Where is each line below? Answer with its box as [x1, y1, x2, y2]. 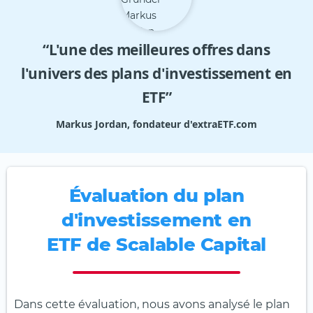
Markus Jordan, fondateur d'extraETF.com [56, 117, 257, 131]
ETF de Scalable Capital [46, 233, 267, 256]
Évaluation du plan [68, 184, 245, 207]
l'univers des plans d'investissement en [21, 63, 292, 83]
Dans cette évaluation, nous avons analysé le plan [14, 297, 290, 311]
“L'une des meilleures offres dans [43, 39, 270, 59]
